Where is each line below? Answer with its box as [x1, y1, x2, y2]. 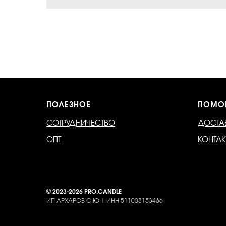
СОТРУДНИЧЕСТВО [46, 119, 115, 127]
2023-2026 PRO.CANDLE [52, 188, 122, 195]
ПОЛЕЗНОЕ [46, 101, 91, 109]
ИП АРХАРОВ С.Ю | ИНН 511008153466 [46, 197, 163, 204]
